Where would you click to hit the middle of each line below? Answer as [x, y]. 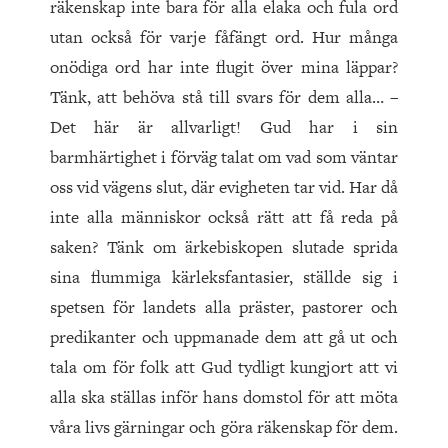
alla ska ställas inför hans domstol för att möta [224, 397]
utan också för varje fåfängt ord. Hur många [224, 37]
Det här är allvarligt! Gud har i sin [224, 127]
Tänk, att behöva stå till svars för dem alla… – [224, 97]
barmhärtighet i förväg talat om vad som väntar [224, 157]
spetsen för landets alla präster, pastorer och [224, 307]
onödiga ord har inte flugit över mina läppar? [224, 67]
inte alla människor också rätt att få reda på [224, 217]
